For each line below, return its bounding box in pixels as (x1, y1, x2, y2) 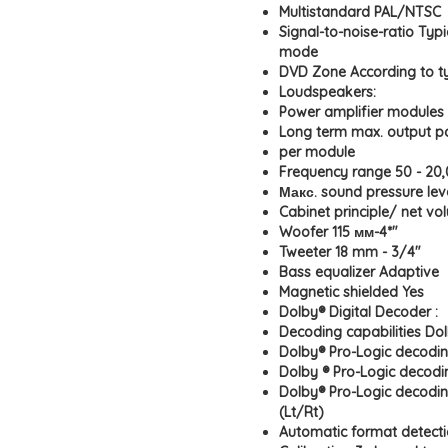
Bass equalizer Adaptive (279, 263, 439, 281)
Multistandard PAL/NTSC (279, 3, 441, 21)
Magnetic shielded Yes (279, 283, 424, 301)
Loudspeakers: (279, 83, 376, 101)
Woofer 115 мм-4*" (279, 223, 398, 241)
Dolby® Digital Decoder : (279, 303, 438, 321)
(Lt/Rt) (279, 403, 324, 421)
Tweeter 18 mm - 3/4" (279, 243, 421, 261)
